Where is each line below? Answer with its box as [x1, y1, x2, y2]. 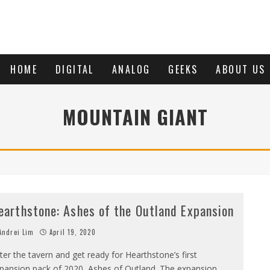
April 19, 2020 [49, 227, 96, 237]
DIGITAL [55, 62, 94, 77]
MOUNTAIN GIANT [62, 102, 208, 131]
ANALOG [111, 62, 151, 77]
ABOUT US [216, 62, 266, 77]
